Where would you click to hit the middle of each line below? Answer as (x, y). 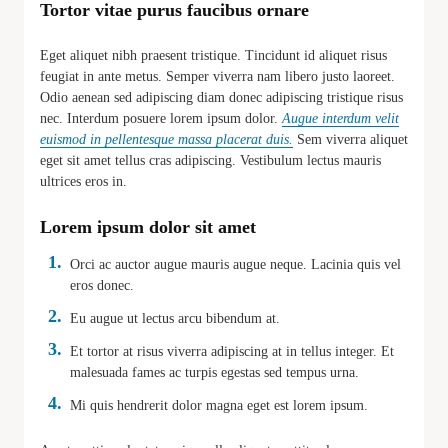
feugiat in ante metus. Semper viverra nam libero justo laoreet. (217, 76)
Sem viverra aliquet (350, 139)
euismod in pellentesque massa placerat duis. (166, 139)
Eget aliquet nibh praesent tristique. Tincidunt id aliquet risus (213, 55)
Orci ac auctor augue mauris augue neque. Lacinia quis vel (235, 264)
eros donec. (102, 285)
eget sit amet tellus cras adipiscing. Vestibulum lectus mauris (210, 160)
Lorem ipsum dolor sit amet (148, 226)
